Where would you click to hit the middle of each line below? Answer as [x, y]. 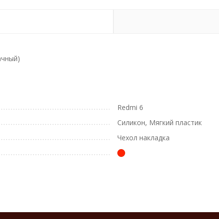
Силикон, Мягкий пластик [160, 122]
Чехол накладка [143, 138]
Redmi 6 [130, 107]
